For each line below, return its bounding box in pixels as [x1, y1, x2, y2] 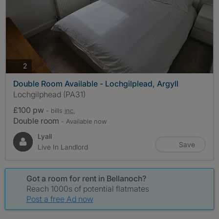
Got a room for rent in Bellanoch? [26, 173, 146, 183]
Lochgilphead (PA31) [13, 89, 86, 99]
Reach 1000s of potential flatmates [26, 183, 149, 194]
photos [26, 61, 48, 70]
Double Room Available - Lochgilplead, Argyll [13, 78, 178, 88]
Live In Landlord [38, 142, 88, 151]
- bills [46, 106, 65, 114]
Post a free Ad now [26, 194, 93, 204]
